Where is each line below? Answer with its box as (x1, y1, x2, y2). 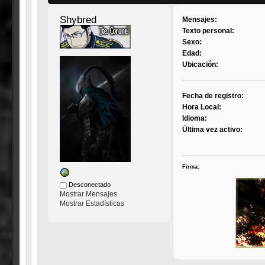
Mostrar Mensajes (59, 190, 117, 199)
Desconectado (66, 181, 111, 189)
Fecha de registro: (182, 92, 244, 101)
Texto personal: (182, 27, 235, 35)
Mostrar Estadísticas (59, 199, 124, 208)
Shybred (59, 14, 96, 26)
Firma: (182, 163, 200, 170)
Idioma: (182, 114, 208, 123)
